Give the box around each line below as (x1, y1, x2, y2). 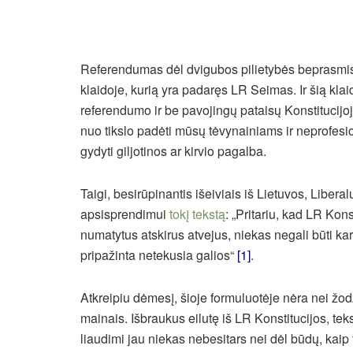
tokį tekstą (169, 205, 225, 224)
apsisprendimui (80, 205, 169, 224)
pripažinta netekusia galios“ (80, 246, 237, 265)
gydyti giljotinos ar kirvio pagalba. (80, 142, 266, 161)
